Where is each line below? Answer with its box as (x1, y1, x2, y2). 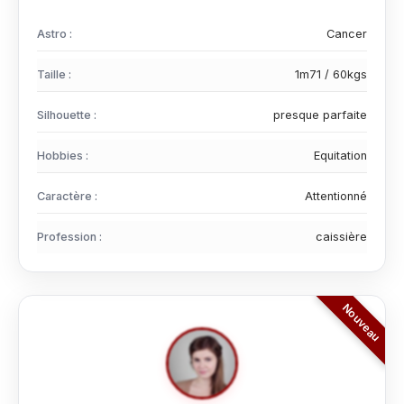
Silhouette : (37, 108, 96, 122)
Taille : (37, 68, 71, 81)
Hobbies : (37, 149, 88, 162)
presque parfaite (273, 108, 367, 122)
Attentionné (305, 189, 367, 203)
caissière (316, 230, 367, 243)
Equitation (314, 149, 367, 162)
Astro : (37, 27, 72, 41)
